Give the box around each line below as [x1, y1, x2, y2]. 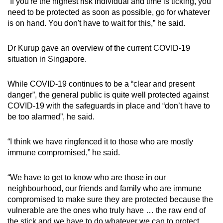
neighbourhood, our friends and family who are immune [7, 184, 202, 193]
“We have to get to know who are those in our [7, 173, 166, 182]
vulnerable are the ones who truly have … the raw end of [7, 206, 206, 215]
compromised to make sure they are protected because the [7, 195, 213, 204]
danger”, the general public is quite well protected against [7, 91, 209, 100]
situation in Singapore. [7, 55, 87, 64]
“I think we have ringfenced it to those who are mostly [7, 137, 193, 146]
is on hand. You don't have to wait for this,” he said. [7, 19, 185, 28]
